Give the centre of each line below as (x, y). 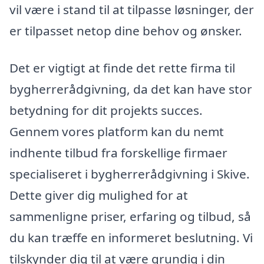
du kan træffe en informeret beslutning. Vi (131, 238)
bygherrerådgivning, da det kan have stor (131, 89)
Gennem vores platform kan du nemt (117, 132)
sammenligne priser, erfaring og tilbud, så (130, 217)
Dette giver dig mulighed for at (99, 195)
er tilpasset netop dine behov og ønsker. (126, 30)
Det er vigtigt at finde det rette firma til (122, 68)
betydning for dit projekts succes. (106, 110)
